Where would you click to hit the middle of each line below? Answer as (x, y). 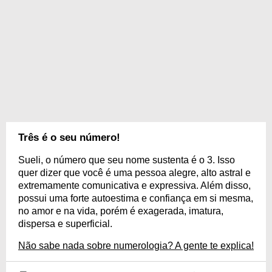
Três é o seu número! (69, 138)
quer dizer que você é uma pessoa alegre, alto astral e (134, 173)
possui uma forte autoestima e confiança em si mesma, (136, 198)
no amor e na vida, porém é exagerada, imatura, (121, 211)
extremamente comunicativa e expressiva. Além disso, (134, 185)
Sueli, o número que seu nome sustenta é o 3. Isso (127, 160)
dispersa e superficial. (65, 224)
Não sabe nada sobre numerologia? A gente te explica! (136, 246)
